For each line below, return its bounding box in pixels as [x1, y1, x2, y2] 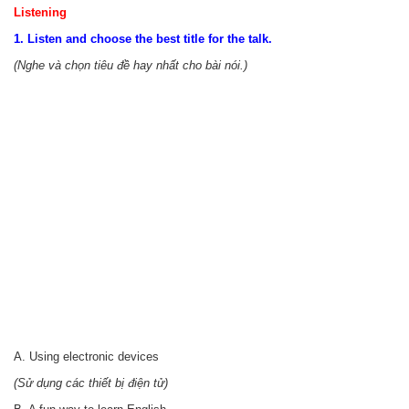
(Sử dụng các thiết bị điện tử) [14, 376, 168, 390]
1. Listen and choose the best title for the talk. [14, 32, 272, 46]
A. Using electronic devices [14, 350, 159, 363]
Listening [14, 5, 67, 19]
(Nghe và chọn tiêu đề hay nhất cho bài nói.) [14, 58, 247, 72]
